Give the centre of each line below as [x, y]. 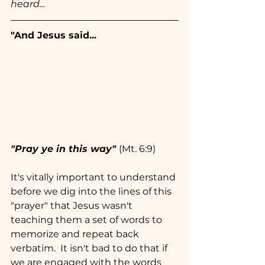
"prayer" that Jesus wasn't [73, 206]
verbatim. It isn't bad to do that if [90, 248]
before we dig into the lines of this [92, 192]
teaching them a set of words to [88, 220]
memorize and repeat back [76, 234]
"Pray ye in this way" [63, 149]
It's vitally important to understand [94, 177]
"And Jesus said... [54, 35]
